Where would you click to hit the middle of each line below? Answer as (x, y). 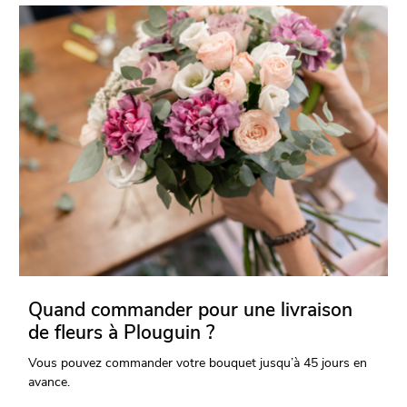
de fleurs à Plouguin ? (122, 333)
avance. (50, 382)
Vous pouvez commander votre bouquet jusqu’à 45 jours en (198, 363)
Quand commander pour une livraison (191, 310)
